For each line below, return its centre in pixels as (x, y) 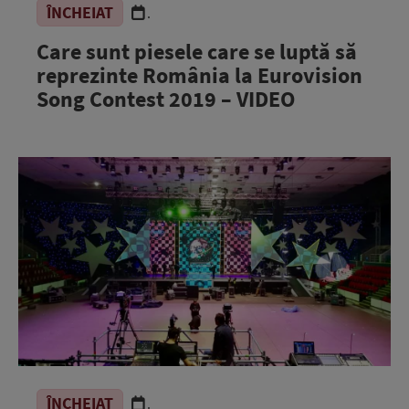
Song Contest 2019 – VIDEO (166, 99)
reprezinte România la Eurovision (199, 75)
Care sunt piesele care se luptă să (197, 51)
